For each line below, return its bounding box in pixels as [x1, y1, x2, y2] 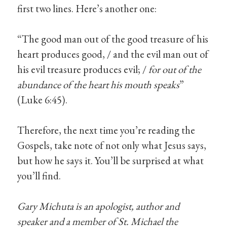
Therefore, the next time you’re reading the [17, 123, 196, 137]
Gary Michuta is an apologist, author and [17, 199, 180, 213]
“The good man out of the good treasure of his [17, 32, 209, 46]
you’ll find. [17, 169, 61, 183]
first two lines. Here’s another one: [17, 2, 157, 16]
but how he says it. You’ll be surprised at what [17, 154, 204, 168]
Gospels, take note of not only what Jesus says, [17, 138, 207, 153]
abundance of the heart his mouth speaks [17, 78, 180, 92]
